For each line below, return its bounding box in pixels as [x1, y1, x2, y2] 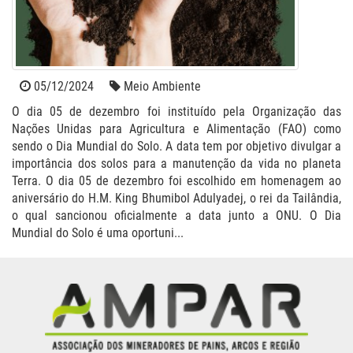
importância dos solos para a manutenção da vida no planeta [12, 156, 341, 171]
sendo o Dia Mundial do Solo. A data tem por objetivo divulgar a [12, 139, 341, 154]
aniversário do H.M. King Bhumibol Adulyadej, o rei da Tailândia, [12, 191, 341, 206]
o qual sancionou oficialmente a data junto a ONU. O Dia [12, 208, 341, 223]
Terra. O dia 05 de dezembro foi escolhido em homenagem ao [12, 173, 341, 188]
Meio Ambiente [121, 79, 201, 94]
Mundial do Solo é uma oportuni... [12, 225, 184, 240]
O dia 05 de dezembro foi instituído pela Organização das [12, 104, 341, 119]
